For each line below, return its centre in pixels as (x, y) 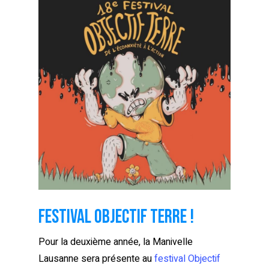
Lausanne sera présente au (96, 258)
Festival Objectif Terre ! (116, 217)
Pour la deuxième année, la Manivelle (116, 242)
